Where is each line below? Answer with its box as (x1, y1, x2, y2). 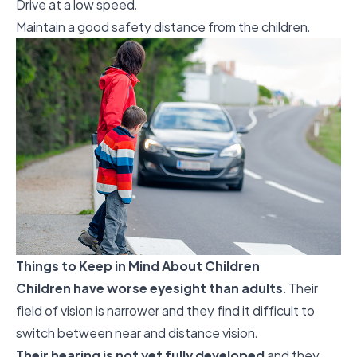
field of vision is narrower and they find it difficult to (16, 301, 315, 319)
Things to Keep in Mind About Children (16, 257, 260, 274)
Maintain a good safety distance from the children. (16, 18, 310, 35)
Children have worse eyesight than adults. (16, 279, 286, 296)
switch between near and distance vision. (16, 324, 257, 341)
